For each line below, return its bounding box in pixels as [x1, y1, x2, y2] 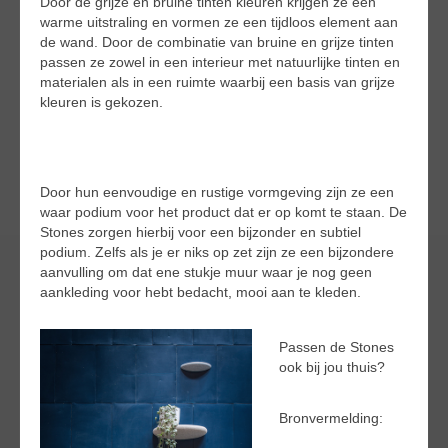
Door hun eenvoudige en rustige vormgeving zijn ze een [40, 184, 394, 200]
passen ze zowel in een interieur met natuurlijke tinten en [40, 54, 400, 70]
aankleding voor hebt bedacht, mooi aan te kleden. [40, 284, 361, 300]
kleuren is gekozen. [40, 94, 163, 110]
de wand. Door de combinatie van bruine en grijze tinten [40, 34, 394, 50]
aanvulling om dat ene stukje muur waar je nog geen [40, 264, 372, 280]
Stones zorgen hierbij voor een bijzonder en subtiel [40, 224, 361, 240]
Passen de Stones [279, 339, 394, 355]
